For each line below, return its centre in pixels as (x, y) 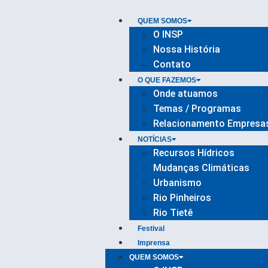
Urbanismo (177, 183)
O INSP (168, 34)
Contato (172, 64)
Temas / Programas (197, 109)
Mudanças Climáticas (201, 168)
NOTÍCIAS (154, 139)
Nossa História (186, 49)
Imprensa (153, 243)
